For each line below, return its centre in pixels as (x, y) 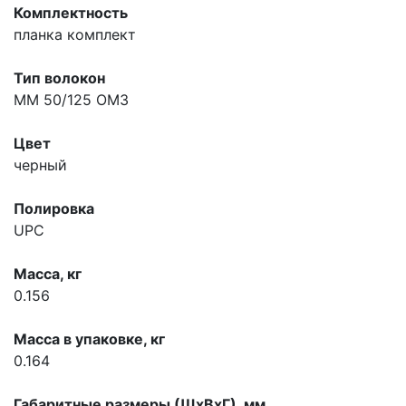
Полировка (54, 208)
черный (40, 165)
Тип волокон (59, 78)
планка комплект (75, 34)
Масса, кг (48, 274)
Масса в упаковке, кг (89, 339)
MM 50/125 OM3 (71, 100)
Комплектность (71, 13)
